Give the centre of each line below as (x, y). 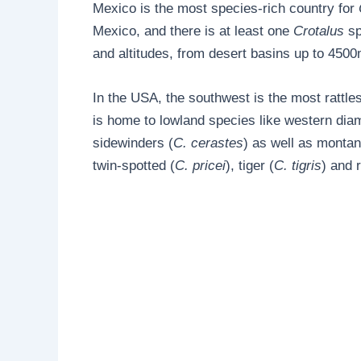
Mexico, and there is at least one (193, 31)
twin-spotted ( (133, 165)
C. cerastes (208, 143)
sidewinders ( (133, 143)
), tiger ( (249, 165)
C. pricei (200, 165)
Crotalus (320, 31)
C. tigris (297, 165)
